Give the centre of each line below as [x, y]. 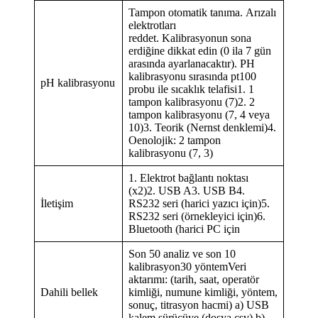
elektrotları [152, 25]
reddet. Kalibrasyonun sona [190, 38]
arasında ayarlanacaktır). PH [192, 63]
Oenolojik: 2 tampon [175, 140]
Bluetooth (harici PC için [184, 229]
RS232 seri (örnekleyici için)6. [197, 216]
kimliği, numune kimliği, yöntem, [203, 292]
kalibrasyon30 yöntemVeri [187, 266]
